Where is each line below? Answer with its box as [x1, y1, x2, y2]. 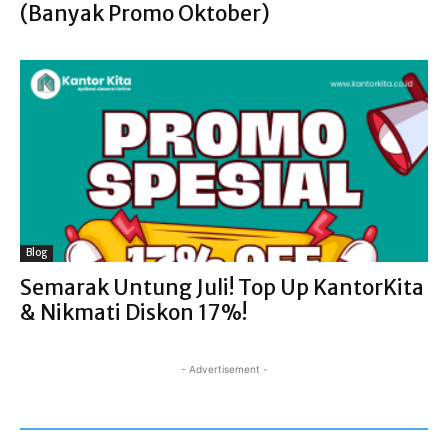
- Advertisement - [180, 362, 268, 375]
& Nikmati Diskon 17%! [20, 298, 247, 326]
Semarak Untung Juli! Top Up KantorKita [20, 273, 424, 301]
